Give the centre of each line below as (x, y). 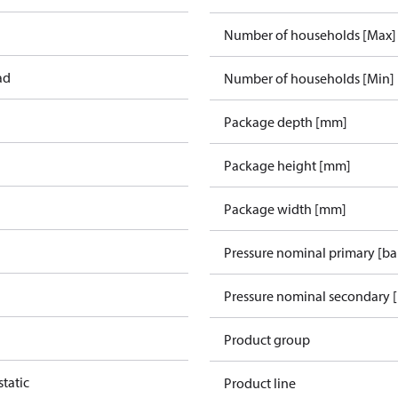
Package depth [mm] (286, 122)
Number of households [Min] (309, 78)
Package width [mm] (285, 209)
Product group (267, 339)
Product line (260, 383)
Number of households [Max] (310, 35)
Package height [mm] (287, 165)
